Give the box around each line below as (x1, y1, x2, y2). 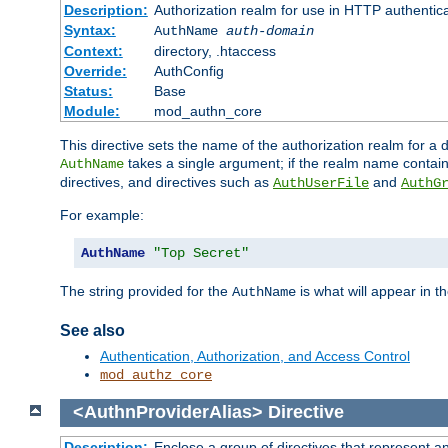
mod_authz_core (100, 366, 212, 383)
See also (60, 322, 125, 340)
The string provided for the (60, 283, 232, 300)
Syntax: (63, 22, 116, 39)
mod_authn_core (153, 103, 262, 120)
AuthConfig (153, 63, 224, 80)
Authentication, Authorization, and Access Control (100, 347, 410, 364)
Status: (63, 83, 113, 100)
